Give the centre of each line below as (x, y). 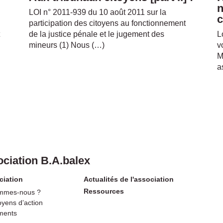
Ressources (104, 191)
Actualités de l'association (128, 179)
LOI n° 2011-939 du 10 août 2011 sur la (98, 12)
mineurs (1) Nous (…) (67, 45)
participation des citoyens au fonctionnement (108, 23)
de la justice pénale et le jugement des (97, 34)
